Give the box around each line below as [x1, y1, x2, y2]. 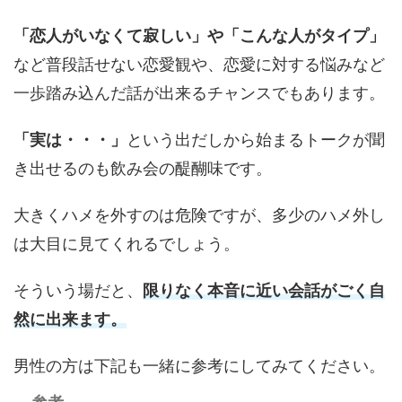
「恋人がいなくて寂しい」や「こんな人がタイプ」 [13, 26, 385, 46]
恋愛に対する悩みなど [223, 55, 385, 74]
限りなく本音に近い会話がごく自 [143, 281, 385, 301]
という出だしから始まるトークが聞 [127, 130, 385, 150]
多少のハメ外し [272, 205, 385, 225]
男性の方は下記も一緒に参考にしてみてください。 [13, 356, 385, 376]
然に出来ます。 [13, 310, 127, 329]
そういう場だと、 [13, 281, 143, 301]
